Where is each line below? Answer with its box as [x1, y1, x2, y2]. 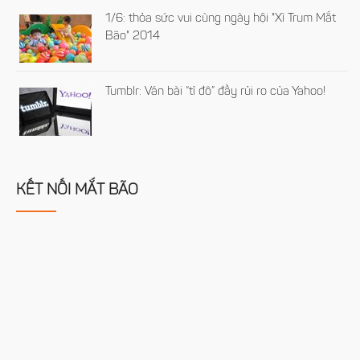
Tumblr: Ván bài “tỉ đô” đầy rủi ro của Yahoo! [105, 86, 326, 99]
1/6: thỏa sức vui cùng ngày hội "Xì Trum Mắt [105, 13, 337, 26]
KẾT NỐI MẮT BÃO [16, 183, 138, 199]
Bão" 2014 [105, 31, 161, 43]
